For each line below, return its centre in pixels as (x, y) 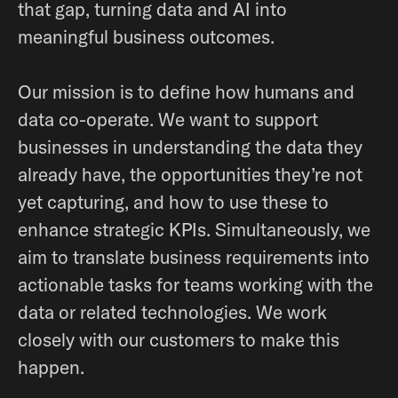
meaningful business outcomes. (146, 36)
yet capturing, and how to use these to (173, 202)
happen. (51, 367)
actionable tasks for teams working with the (195, 284)
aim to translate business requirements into (194, 257)
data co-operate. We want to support (168, 119)
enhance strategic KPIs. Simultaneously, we (194, 229)
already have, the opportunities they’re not (190, 174)
